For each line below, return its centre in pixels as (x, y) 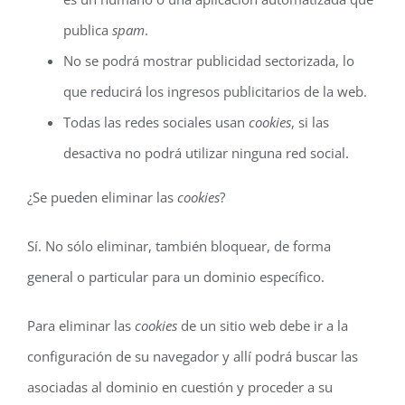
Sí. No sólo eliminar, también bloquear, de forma (179, 246)
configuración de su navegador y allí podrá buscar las (193, 356)
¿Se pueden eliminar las (102, 197)
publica (88, 30)
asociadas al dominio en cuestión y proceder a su (180, 387)
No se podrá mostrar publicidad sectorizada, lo (209, 61)
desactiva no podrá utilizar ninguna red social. (206, 153)
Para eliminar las (81, 325)
